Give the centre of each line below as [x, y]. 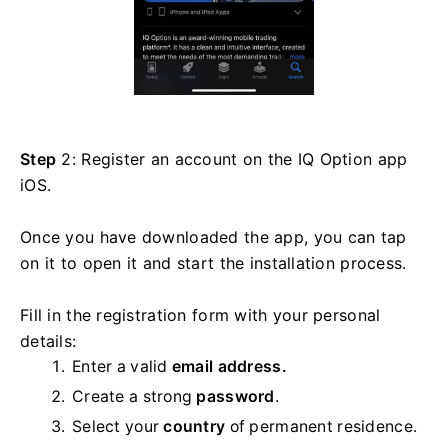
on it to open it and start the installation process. [216, 262]
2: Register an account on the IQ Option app [232, 158]
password [235, 396]
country [196, 426]
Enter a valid [122, 366]
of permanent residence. [323, 426]
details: [48, 340]
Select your [118, 426]
